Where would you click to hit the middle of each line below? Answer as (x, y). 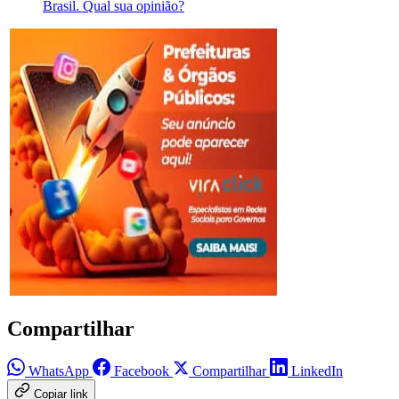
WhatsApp (59, 371)
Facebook (142, 371)
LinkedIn (317, 371)
